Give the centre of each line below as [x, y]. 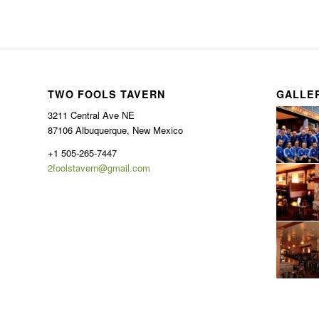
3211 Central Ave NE [91, 115]
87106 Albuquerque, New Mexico [115, 130]
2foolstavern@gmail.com [99, 168]
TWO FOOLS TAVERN [106, 94]
